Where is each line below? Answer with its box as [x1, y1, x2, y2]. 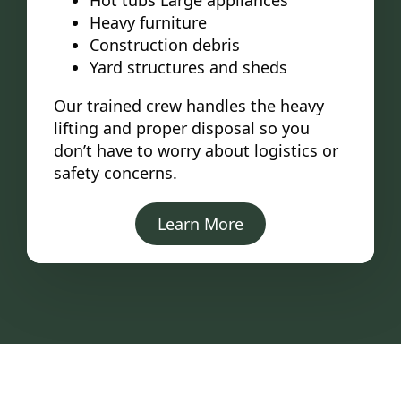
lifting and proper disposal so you [54, 117, 310, 140]
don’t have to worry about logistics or [54, 140, 338, 162]
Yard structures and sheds [90, 56, 287, 79]
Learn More [158, 213, 243, 235]
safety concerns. [54, 162, 177, 184]
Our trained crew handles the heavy [54, 95, 324, 117]
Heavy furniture [90, 12, 207, 34]
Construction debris [90, 34, 240, 56]
